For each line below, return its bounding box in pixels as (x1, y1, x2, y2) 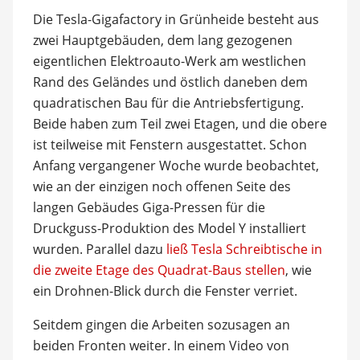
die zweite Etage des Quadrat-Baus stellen (32, 261, 285, 279)
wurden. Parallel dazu (32, 240, 166, 258)
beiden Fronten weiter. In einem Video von (32, 337, 289, 354)
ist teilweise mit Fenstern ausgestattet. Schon (32, 136, 307, 153)
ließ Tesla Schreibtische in (166, 240, 322, 258)
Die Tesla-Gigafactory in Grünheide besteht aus (32, 10, 319, 28)
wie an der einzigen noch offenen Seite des (32, 178, 291, 195)
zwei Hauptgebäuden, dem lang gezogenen (32, 31, 292, 49)
